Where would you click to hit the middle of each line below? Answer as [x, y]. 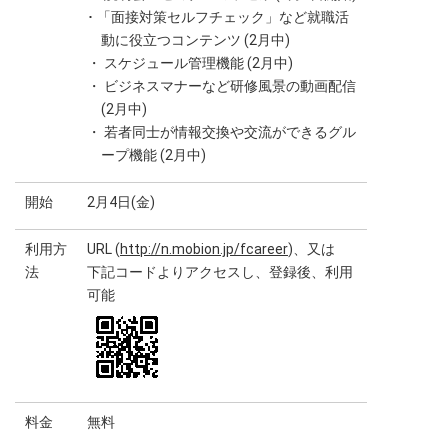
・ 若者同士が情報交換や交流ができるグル [221, 132]
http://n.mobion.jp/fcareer [204, 249]
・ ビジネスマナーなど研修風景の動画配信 [221, 86]
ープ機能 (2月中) [153, 155]
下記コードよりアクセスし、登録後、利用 [220, 272]
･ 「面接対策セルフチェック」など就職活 [218, 17]
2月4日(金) [121, 202]
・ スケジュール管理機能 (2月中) [190, 63]
